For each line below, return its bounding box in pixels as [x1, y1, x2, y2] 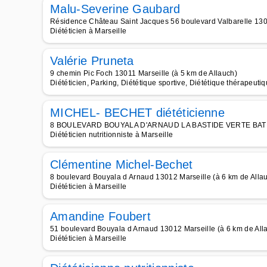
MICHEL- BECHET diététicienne [50, 106, 225, 119]
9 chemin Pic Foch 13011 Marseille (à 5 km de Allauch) [50, 69, 237, 77]
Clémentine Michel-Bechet [50, 158, 193, 171]
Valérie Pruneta [50, 54, 134, 67]
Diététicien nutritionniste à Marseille [50, 131, 173, 139]
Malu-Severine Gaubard [50, 2, 181, 15]
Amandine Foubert [50, 210, 151, 223]
